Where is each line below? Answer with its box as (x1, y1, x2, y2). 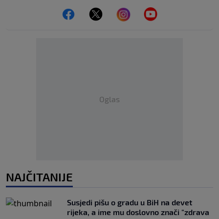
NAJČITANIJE (6, 170, 73, 184)
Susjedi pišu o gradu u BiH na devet (67, 197, 192, 207)
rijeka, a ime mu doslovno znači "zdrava (67, 207, 209, 217)
